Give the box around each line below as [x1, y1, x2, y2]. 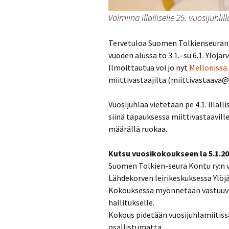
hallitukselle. [108, 197, 154, 208]
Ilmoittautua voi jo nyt [108, 62, 189, 73]
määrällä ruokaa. [108, 124, 167, 134]
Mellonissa [189, 62, 227, 73]
